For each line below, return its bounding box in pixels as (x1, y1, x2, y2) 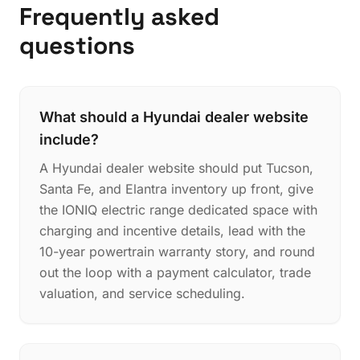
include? (39, 130, 99, 148)
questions (19, 29, 135, 61)
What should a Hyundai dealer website (39, 108, 309, 125)
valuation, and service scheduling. (39, 284, 245, 301)
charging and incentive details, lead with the (39, 222, 305, 239)
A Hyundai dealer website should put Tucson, (39, 159, 313, 176)
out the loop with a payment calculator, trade (39, 264, 311, 280)
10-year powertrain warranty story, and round (39, 243, 315, 260)
